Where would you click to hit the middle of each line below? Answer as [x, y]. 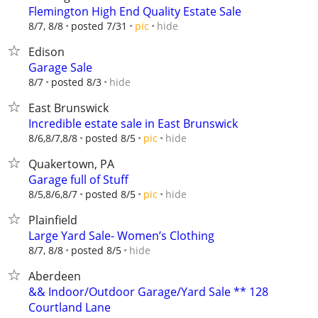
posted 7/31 [99, 26]
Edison [46, 52]
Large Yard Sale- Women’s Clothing [121, 236]
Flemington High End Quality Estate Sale [135, 11]
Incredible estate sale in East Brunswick [133, 124]
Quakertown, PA [71, 164]
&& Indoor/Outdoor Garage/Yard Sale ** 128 [148, 292]
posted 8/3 [76, 82]
